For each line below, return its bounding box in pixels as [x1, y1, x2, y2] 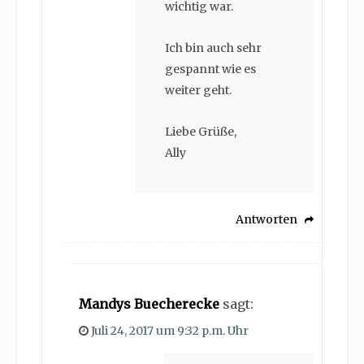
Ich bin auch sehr [165, 41, 262, 56]
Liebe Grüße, [165, 124, 236, 140]
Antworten [236, 212, 297, 227]
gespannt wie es [165, 62, 256, 77]
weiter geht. [165, 83, 232, 98]
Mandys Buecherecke [79, 296, 219, 313]
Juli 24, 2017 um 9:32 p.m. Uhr [91, 323, 249, 339]
